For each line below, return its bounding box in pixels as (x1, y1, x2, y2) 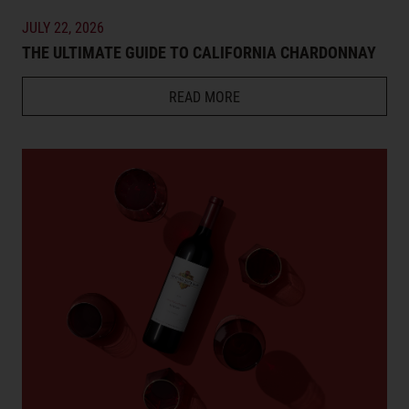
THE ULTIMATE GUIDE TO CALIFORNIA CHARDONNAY (22, 40, 376, 63)
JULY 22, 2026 (22, 16, 104, 37)
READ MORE (169, 86, 240, 106)
